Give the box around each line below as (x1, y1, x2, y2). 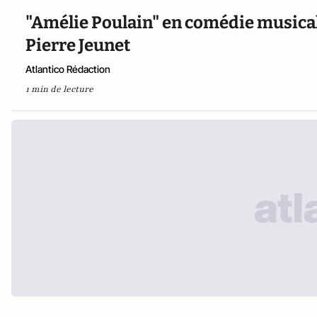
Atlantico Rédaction (25, 63, 110, 75)
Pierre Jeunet (25, 35, 130, 55)
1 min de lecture (25, 83, 93, 95)
